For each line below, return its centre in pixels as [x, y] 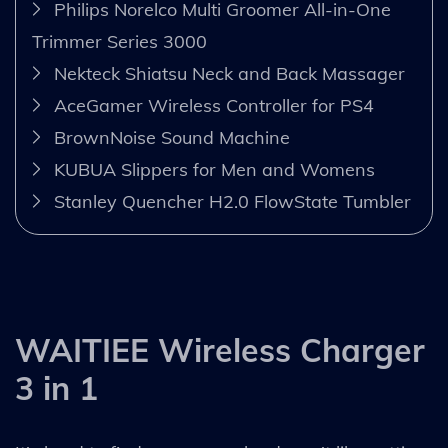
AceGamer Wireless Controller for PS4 [214, 105]
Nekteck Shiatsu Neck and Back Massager [229, 73]
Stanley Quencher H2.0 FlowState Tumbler [232, 201]
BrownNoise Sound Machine [172, 137]
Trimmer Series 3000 [119, 41]
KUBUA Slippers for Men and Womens [214, 169]
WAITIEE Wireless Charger [220, 350]
